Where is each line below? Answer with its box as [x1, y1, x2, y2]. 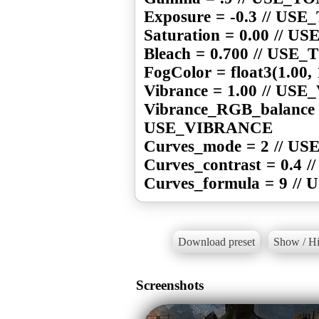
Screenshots [136, 277, 204, 293]
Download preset [177, 236, 255, 249]
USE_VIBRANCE [144, 118, 273, 137]
